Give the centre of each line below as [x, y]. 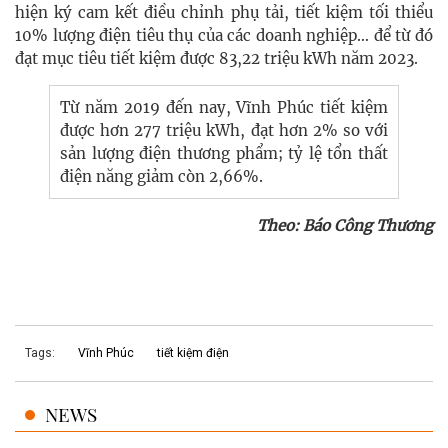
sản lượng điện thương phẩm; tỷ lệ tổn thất [224, 154]
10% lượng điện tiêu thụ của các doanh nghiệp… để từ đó [224, 36]
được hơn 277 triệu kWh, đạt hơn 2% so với [224, 131]
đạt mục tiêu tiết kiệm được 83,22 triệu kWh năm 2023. [216, 59]
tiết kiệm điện [193, 353]
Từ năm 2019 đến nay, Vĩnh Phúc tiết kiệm [224, 108]
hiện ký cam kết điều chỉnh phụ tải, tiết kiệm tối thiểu [224, 13]
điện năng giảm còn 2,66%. [161, 177]
